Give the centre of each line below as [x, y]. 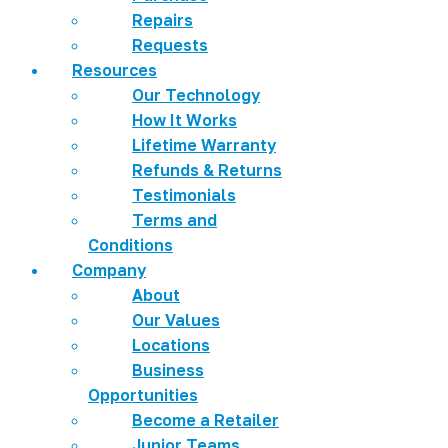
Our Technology [196, 95]
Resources [114, 70]
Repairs [162, 20]
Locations [171, 345]
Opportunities [143, 395]
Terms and [174, 220]
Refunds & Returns [207, 170]
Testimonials [184, 195]
